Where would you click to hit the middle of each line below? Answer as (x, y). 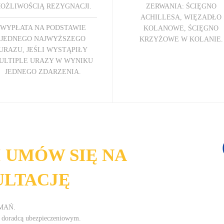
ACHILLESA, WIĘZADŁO (181, 17)
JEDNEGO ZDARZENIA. (43, 71)
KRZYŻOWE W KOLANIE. (181, 39)
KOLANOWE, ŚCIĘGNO (181, 28)
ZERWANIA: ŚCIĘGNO (181, 6)
